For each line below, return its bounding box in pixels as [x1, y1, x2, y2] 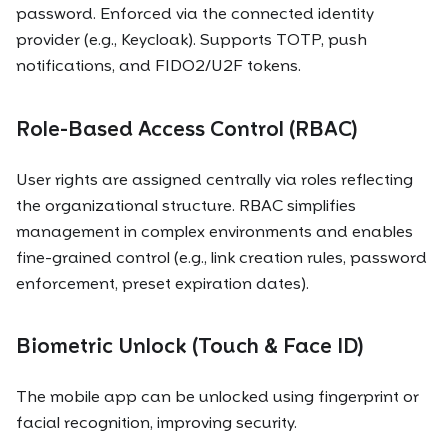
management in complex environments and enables [16, 221, 413, 241]
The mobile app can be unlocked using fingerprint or [16, 387, 419, 407]
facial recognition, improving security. [16, 413, 297, 433]
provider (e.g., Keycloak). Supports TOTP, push [16, 30, 367, 50]
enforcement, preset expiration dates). [16, 273, 309, 293]
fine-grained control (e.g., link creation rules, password [16, 247, 427, 267]
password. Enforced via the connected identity [16, 4, 374, 24]
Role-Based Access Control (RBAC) [16, 116, 358, 141]
